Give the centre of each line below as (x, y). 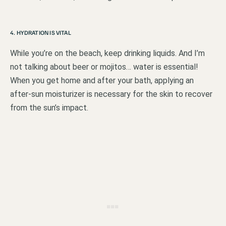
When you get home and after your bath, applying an (102, 80)
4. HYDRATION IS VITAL (41, 32)
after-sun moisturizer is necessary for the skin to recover (111, 94)
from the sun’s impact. (49, 107)
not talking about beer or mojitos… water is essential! (104, 67)
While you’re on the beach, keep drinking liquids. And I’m (107, 53)
